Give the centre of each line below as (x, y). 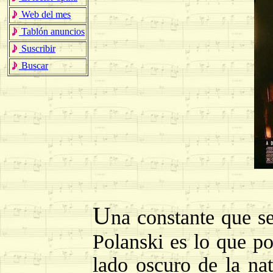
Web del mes (45, 14)
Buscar (34, 66)
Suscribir (37, 48)
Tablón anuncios (52, 31)
